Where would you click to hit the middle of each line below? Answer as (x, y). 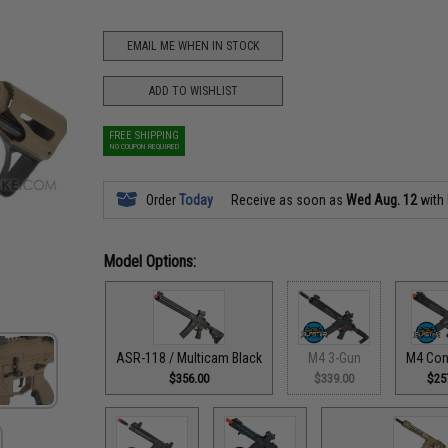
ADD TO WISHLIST (193, 90)
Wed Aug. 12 (382, 200)
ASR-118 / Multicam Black (189, 357)
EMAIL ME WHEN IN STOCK (193, 45)
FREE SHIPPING (144, 135)
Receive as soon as (287, 200)
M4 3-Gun (334, 357)
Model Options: (150, 261)
